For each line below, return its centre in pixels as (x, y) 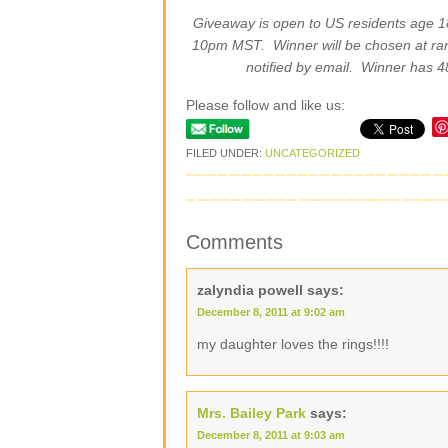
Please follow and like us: (265, 105)
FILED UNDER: (225, 153)
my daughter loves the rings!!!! (293, 344)
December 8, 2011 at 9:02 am (271, 312)
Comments (234, 242)
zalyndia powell (250, 290)
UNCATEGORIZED (312, 153)
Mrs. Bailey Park (251, 413)
